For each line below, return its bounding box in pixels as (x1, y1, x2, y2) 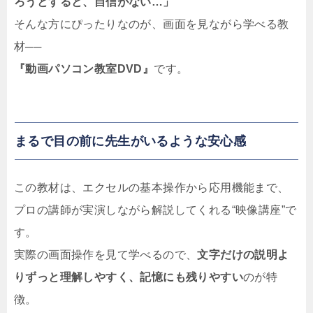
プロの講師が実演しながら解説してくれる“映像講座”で (14, 204, 297, 217)
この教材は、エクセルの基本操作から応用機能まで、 (14, 182, 289, 194)
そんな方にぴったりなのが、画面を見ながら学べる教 (14, 18, 289, 31)
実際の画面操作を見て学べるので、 (14, 249, 198, 261)
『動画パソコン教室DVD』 (14, 63, 154, 75)
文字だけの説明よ (197, 249, 289, 261)
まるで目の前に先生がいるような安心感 (15, 134, 247, 149)
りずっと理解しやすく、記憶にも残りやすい (14, 271, 243, 284)
